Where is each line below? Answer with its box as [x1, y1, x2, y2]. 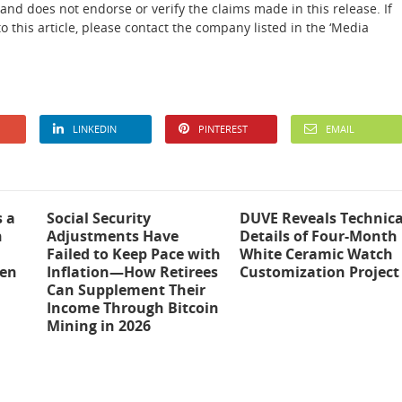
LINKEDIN [73, 122, 117, 135]
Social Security [47, 208, 152, 228]
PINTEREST [198, 122, 248, 135]
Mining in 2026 [47, 316, 152, 336]
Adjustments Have [47, 226, 179, 246]
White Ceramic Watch [239, 244, 393, 264]
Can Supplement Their [47, 280, 206, 300]
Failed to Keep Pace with [47, 244, 222, 264]
